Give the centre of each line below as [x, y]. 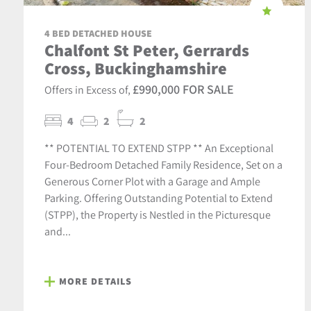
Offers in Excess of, [88, 90]
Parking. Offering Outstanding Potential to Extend [158, 198]
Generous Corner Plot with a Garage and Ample [152, 182]
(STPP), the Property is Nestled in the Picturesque [157, 215]
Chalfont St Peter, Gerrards [146, 50]
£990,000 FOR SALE [183, 90]
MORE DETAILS [95, 281]
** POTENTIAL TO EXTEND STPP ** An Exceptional [159, 148]
